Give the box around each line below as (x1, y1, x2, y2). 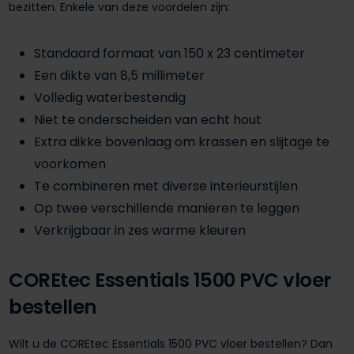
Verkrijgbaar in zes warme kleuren (34, 221, 246, 240)
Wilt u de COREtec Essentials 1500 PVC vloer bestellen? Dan (9, 336, 333, 352)
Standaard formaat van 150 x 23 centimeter (34, 44, 305, 63)
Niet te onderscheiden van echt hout (34, 111, 262, 130)
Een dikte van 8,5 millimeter (34, 66, 205, 85)
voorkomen (34, 155, 106, 174)
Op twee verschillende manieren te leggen (34, 199, 299, 218)
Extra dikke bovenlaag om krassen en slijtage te (34, 133, 330, 152)
